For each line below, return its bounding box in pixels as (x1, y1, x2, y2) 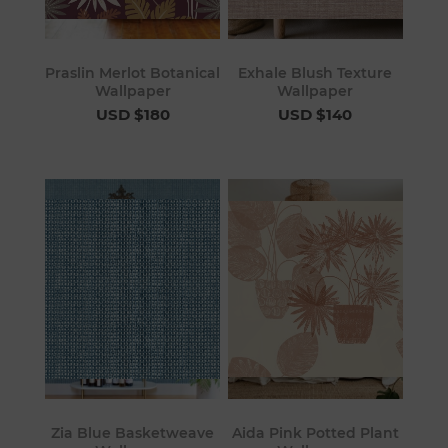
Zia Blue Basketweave (51, 423, 215, 442)
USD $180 (95, 105, 170, 125)
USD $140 (278, 105, 353, 125)
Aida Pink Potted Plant (231, 423, 399, 442)
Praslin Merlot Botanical (45, 64, 221, 83)
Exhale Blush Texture (238, 64, 393, 83)
